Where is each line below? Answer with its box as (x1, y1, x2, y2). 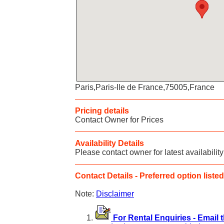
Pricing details (75, 106, 129, 115)
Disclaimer (96, 189, 134, 198)
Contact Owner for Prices (75, 115, 163, 124)
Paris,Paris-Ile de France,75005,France (75, 83, 214, 91)
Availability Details (75, 139, 144, 147)
